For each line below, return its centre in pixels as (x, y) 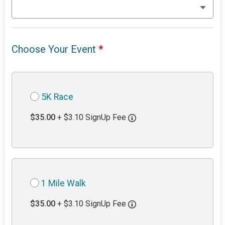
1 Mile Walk (64, 184)
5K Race (58, 97)
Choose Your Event (55, 49)
